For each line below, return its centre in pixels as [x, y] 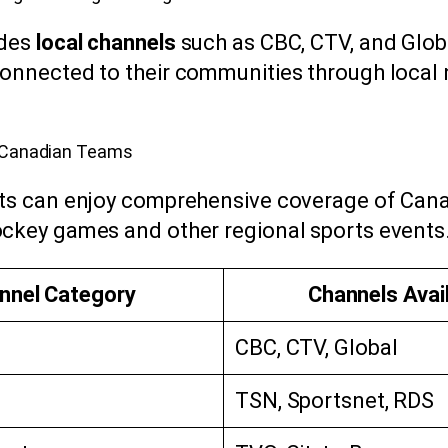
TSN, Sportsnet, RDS [335, 401]
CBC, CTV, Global [316, 348]
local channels [106, 43]
